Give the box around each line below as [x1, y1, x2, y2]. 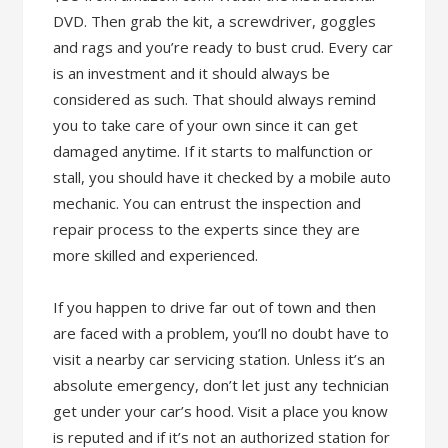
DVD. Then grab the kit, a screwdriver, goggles [53, 11, 377, 31]
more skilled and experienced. [53, 245, 259, 265]
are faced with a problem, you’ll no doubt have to [53, 323, 390, 343]
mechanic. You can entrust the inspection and [53, 193, 362, 213]
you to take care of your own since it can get [53, 115, 359, 135]
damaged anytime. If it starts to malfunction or [53, 141, 374, 161]
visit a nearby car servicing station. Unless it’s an [53, 349, 386, 369]
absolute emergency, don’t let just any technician [53, 375, 390, 395]
